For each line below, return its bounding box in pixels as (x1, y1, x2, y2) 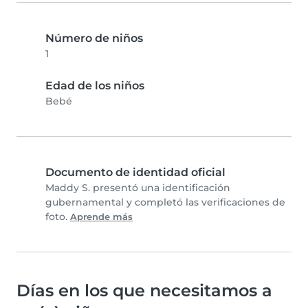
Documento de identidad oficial (45, 166, 225, 179)
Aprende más (70, 212, 133, 223)
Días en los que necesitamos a (16, 280, 272, 301)
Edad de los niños (45, 79, 144, 93)
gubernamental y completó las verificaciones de (45, 196, 285, 209)
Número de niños (45, 32, 143, 45)
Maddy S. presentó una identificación (45, 181, 230, 195)
